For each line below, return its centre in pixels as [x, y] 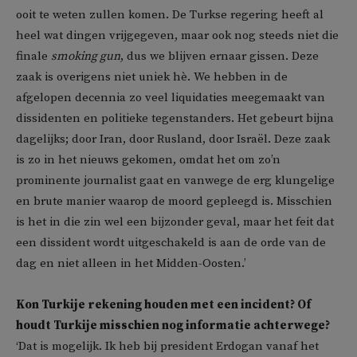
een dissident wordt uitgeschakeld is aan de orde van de [171, 243]
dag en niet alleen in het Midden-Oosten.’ [131, 264]
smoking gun [86, 57]
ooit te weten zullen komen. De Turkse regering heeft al [170, 15]
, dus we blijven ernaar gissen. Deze [220, 57]
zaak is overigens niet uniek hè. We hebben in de [152, 77]
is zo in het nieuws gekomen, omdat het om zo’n [148, 160]
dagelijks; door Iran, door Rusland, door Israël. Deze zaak [173, 139]
